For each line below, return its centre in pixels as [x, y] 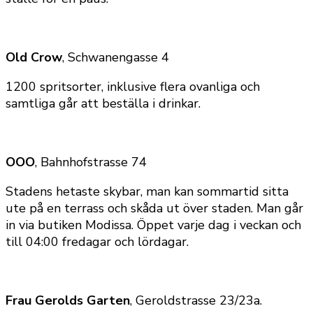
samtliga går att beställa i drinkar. [103, 103]
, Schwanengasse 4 [116, 57]
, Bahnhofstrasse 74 [91, 162]
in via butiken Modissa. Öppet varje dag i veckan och [153, 225]
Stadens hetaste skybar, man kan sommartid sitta [147, 191]
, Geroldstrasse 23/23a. [196, 300]
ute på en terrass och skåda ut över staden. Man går [154, 208]
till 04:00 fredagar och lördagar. [97, 241]
